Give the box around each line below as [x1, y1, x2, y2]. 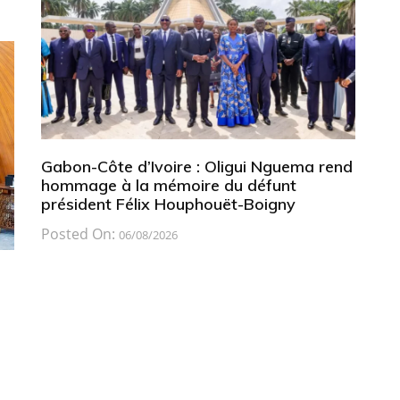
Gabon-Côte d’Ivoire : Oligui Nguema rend [40, 155, 353, 177]
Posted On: [40, 223, 119, 244]
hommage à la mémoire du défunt [40, 174, 296, 196]
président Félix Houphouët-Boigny [40, 193, 296, 214]
